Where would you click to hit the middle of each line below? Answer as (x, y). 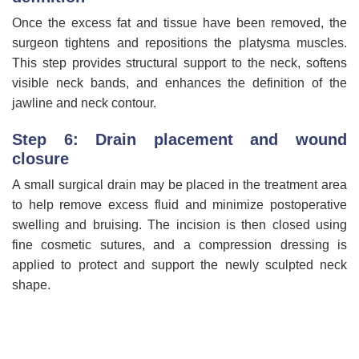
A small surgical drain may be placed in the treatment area (179, 184)
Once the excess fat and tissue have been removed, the (179, 22)
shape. (31, 284)
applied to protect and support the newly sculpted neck (179, 264)
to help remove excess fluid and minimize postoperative (179, 204)
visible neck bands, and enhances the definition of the (179, 83)
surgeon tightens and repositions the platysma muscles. (179, 42)
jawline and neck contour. (84, 103)
